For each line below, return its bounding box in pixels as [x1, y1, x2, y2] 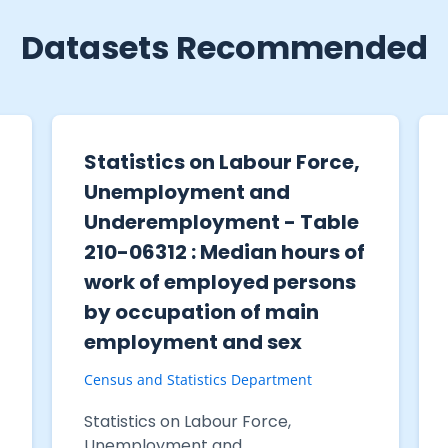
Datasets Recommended [20, 24, 428, 70]
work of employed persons [83, 267, 356, 296]
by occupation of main [83, 297, 319, 326]
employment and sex [83, 327, 302, 356]
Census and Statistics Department [83, 369, 312, 389]
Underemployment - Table [83, 207, 359, 236]
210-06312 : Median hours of [83, 237, 365, 266]
